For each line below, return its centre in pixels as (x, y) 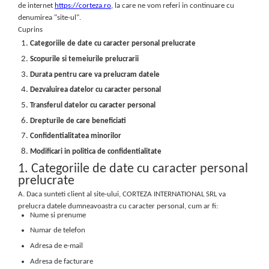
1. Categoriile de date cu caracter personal (133, 169)
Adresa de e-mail (56, 246)
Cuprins (30, 30)
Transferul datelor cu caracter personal (93, 105)
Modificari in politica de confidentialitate (96, 151)
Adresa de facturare (62, 261)
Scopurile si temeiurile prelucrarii (84, 59)
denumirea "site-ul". (50, 18)
